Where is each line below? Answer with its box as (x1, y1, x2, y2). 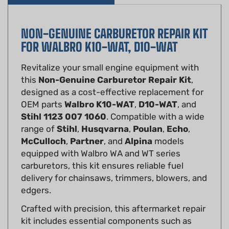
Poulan (133, 108, 163, 119)
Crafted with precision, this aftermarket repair (21, 188, 205, 199)
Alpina (125, 121, 152, 131)
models (152, 121, 184, 131)
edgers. (21, 170, 51, 180)
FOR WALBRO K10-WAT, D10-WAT (21, 24, 177, 39)
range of (21, 108, 57, 119)
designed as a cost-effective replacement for (21, 72, 203, 82)
